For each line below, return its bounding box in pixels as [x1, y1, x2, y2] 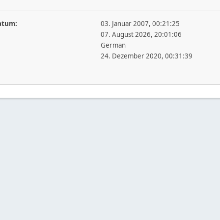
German [100, 41, 126, 50]
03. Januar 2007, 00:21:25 [100, 19, 180, 28]
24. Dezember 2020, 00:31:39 [100, 52, 192, 60]
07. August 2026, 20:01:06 [100, 30, 182, 39]
